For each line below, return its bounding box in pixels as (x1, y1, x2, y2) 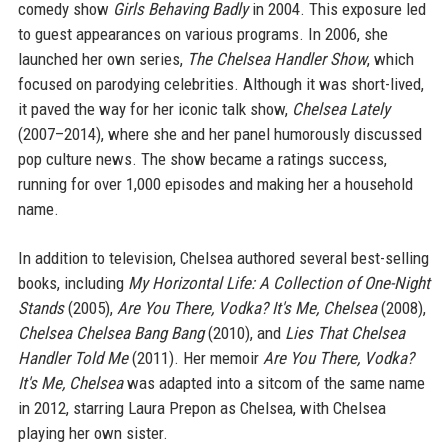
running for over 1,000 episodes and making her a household (17, 173, 413, 194)
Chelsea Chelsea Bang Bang (17, 322, 204, 343)
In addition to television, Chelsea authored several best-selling (17, 247, 429, 268)
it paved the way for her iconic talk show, (17, 98, 292, 119)
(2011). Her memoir (127, 347, 263, 368)
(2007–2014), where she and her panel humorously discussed (17, 123, 422, 144)
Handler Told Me (17, 347, 128, 368)
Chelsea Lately (291, 98, 390, 119)
